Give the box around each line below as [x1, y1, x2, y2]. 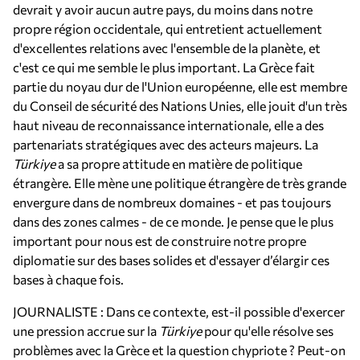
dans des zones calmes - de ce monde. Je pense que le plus [13, 214, 333, 229]
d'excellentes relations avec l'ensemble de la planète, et [13, 40, 321, 55]
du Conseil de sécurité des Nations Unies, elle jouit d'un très [13, 98, 347, 113]
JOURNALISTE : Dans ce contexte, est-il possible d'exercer [13, 304, 345, 319]
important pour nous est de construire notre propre [13, 233, 306, 248]
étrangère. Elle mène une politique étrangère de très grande [13, 175, 346, 190]
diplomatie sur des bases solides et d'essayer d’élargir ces [13, 252, 329, 268]
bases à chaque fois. [13, 272, 124, 287]
